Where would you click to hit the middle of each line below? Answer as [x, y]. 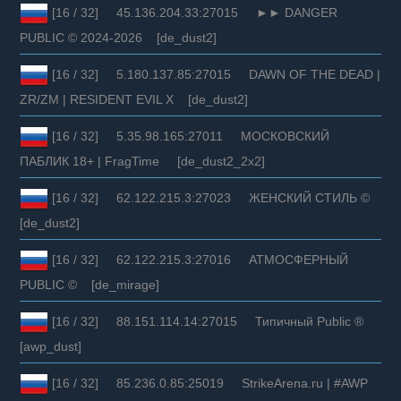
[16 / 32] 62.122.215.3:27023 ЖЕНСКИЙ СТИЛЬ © [215, 197]
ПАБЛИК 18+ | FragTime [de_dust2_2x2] [143, 161]
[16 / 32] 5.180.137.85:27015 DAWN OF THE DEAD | [215, 74]
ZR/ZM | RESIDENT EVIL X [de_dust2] [134, 99]
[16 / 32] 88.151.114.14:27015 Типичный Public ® [212, 321]
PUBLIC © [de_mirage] [90, 284]
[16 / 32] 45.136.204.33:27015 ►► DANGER [193, 12]
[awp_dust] [51, 346]
